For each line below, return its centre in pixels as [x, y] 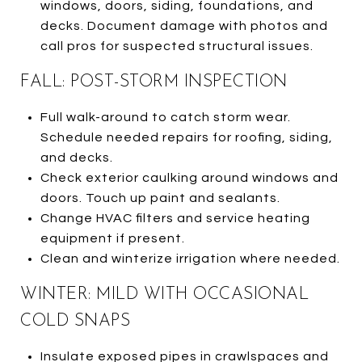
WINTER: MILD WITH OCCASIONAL [164, 294]
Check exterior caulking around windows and [189, 177]
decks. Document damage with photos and [184, 25]
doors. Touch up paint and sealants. [160, 198]
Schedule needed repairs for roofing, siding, [186, 137]
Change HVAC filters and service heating [175, 218]
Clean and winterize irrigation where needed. [190, 258]
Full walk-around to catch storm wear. [165, 117]
